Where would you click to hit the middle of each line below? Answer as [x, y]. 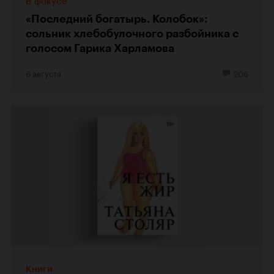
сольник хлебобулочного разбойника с [132, 34]
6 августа [43, 73]
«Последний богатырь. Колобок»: [117, 19]
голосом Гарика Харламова [100, 48]
